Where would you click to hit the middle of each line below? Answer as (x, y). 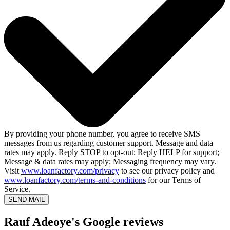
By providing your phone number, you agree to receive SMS (102, 134)
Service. (17, 189)
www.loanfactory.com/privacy (70, 171)
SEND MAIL (26, 200)
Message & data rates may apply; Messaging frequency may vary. (110, 162)
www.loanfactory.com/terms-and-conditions (75, 180)
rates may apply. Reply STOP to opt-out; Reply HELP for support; (112, 152)
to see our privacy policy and (167, 171)
